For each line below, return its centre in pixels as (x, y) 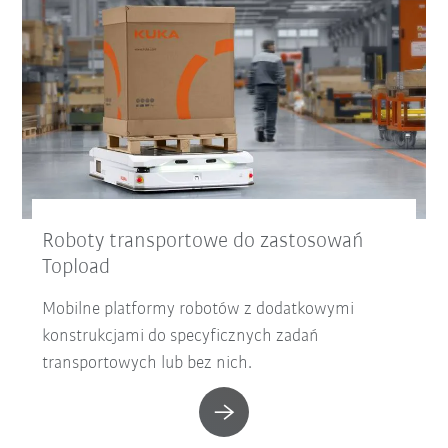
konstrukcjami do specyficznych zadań (181, 337)
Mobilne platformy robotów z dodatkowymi (198, 310)
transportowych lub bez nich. (147, 364)
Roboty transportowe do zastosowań (203, 242)
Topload (76, 268)
